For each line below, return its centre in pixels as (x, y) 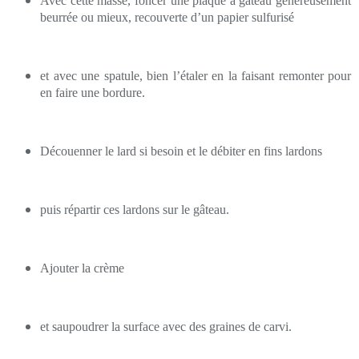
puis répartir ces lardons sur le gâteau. (135, 209)
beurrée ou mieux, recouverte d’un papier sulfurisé (167, 17)
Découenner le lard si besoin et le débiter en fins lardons (181, 151)
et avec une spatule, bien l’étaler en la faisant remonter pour (196, 75)
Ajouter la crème (82, 268)
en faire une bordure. (93, 92)
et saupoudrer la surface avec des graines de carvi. (166, 326)
